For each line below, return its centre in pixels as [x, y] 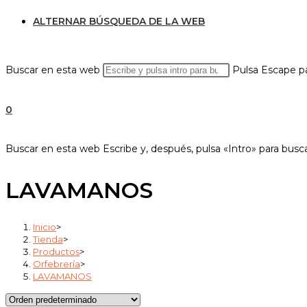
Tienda [48, 239]
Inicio [45, 226]
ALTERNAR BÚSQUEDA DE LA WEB [119, 21]
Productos [56, 251]
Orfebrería [57, 263]
